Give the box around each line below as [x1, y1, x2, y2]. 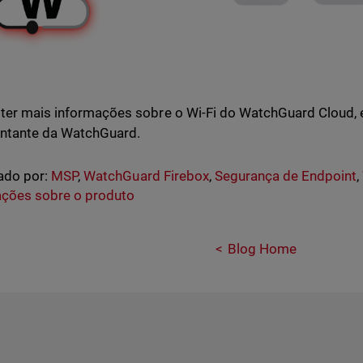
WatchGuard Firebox [83, 167, 209, 184]
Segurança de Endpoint [214, 167, 357, 184]
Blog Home [227, 240, 297, 257]
